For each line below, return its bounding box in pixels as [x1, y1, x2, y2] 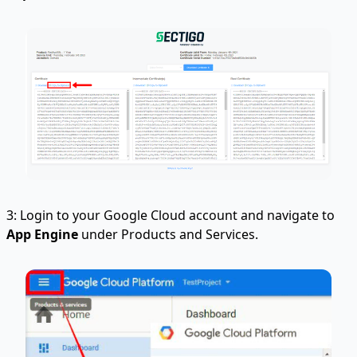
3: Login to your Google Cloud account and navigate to [6, 206, 335, 225]
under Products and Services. [78, 226, 258, 244]
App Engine [6, 226, 78, 244]
